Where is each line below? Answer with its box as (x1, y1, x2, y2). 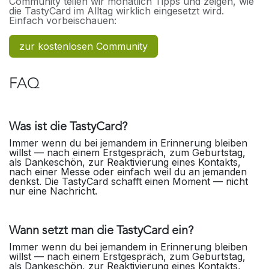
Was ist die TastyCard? (9, 121, 127, 134)
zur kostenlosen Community (19, 40, 148, 53)
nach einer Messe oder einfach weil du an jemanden (9, 166, 247, 178)
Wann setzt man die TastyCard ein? (9, 225, 193, 238)
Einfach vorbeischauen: (9, 14, 119, 27)
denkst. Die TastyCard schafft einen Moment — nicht (9, 175, 248, 188)
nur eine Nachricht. (9, 185, 97, 198)
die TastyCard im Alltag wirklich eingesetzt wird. (9, 5, 224, 17)
